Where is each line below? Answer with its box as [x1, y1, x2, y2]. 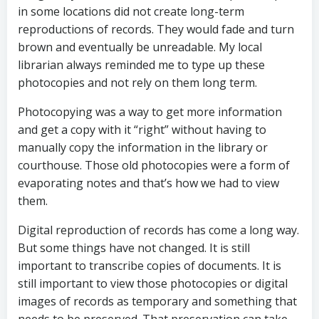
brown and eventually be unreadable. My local [18, 39, 262, 56]
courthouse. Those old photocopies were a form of [18, 157, 290, 174]
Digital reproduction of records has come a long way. [18, 222, 299, 239]
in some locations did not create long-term [18, 4, 244, 20]
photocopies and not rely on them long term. [18, 75, 257, 91]
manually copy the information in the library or [18, 140, 268, 156]
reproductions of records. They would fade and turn [18, 21, 294, 38]
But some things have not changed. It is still [18, 240, 250, 256]
